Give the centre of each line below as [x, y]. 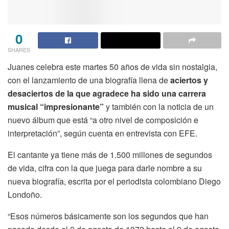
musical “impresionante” [56, 106]
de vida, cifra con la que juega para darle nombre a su [105, 168]
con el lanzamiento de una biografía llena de [89, 80]
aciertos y [189, 80]
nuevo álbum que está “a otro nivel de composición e [103, 120]
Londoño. [25, 194]
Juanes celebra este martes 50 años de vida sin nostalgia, [112, 66]
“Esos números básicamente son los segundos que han [108, 216]
